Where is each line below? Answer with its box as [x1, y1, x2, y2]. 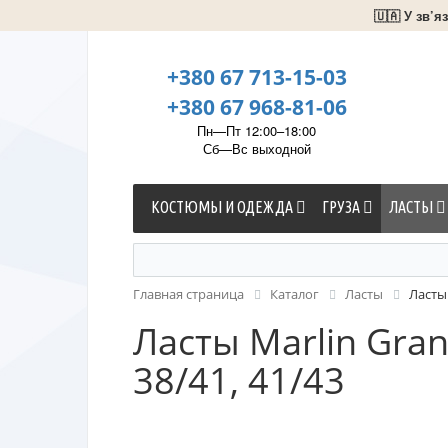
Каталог [270, 285, 319, 303]
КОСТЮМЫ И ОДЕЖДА [151, 198, 296, 216]
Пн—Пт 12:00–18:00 [197, 121, 316, 140]
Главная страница [133, 285, 244, 303]
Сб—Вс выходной [202, 139, 311, 158]
